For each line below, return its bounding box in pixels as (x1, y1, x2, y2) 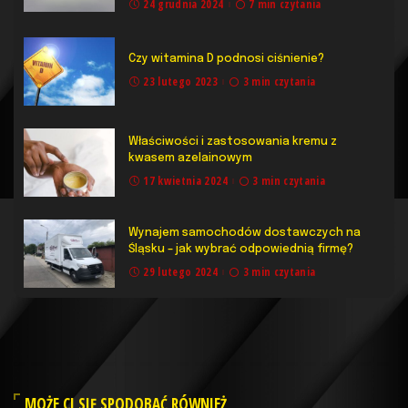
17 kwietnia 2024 (143, 172, 228, 189)
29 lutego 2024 (143, 263, 219, 280)
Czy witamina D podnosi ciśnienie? (128, 52, 324, 65)
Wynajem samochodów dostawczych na (128, 226, 361, 239)
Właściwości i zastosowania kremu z (128, 135, 337, 148)
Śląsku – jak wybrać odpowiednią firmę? (128, 242, 353, 255)
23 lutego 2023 (143, 73, 219, 89)
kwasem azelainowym (128, 151, 252, 164)
